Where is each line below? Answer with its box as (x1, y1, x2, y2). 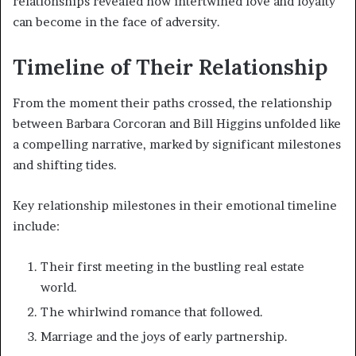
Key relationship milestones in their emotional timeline (13, 197, 337, 213)
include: (13, 218, 60, 234)
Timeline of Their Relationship (13, 53, 328, 81)
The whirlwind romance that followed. (41, 304, 263, 319)
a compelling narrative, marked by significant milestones (13, 136, 341, 152)
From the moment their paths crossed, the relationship (13, 95, 332, 110)
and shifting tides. (13, 157, 117, 172)
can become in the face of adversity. (13, 14, 220, 30)
